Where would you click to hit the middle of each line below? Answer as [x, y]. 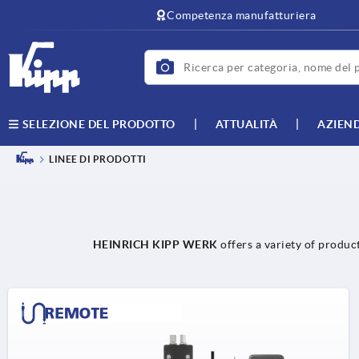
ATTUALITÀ [246, 124]
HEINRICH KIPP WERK [155, 245]
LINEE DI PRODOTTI [98, 159]
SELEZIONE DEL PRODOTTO [97, 124]
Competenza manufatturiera [242, 15]
